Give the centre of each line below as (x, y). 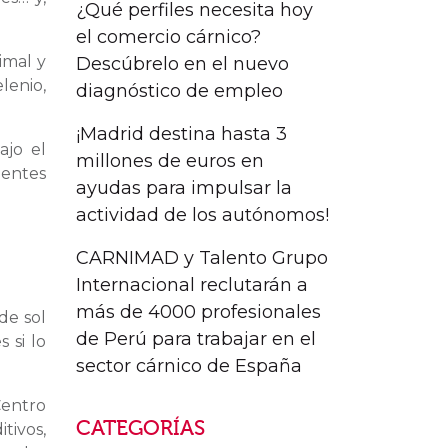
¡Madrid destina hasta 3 (181, 134)
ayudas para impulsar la (184, 188)
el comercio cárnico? (168, 37)
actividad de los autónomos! (202, 215)
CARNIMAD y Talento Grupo (202, 258)
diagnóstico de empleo (179, 91)
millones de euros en (170, 161)
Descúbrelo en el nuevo (182, 64)
